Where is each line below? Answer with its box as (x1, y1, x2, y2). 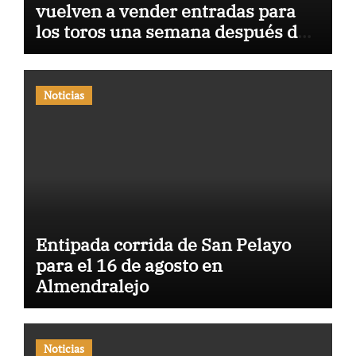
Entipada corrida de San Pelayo (35, 232, 291, 256)
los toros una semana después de (35, 20, 307, 44)
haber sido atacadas (35, 41, 199, 64)
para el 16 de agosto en (35, 253, 222, 277)
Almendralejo (35, 273, 149, 297)
